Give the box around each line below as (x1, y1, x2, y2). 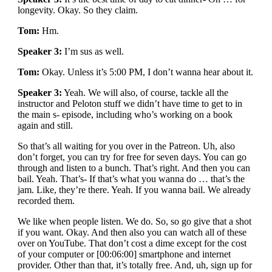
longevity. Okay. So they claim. (17, 5, 138, 15)
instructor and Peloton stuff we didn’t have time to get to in (17, 98, 242, 109)
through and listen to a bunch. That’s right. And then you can (17, 163, 250, 173)
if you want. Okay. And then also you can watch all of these (17, 227, 246, 237)
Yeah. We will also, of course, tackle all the (61, 87, 228, 98)
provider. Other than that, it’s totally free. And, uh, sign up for (17, 260, 252, 270)
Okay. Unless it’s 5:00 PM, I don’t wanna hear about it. (39, 67, 253, 77)
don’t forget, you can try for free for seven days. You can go (17, 152, 246, 162)
